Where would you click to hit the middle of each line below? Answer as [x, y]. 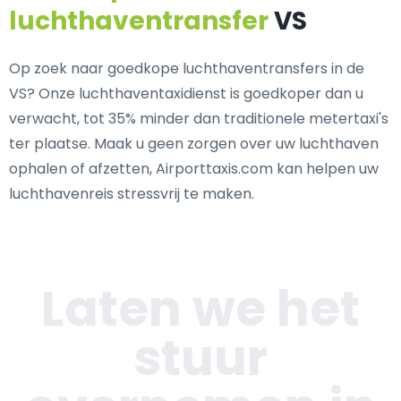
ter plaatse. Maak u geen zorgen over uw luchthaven [194, 144]
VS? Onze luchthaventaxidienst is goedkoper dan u [186, 94]
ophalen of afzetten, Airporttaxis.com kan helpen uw [194, 169]
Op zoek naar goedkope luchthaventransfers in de [187, 68]
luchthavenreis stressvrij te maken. [132, 194]
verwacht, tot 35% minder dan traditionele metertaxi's [199, 119]
